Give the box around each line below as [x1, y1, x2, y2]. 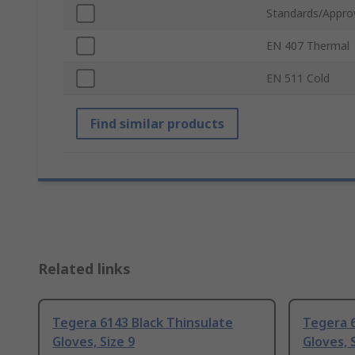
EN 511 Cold [266, 71, 330, 86]
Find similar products [90, 115, 224, 133]
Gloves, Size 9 [52, 333, 135, 351]
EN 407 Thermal [266, 38, 349, 54]
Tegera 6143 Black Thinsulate [52, 314, 233, 332]
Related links [38, 259, 131, 279]
